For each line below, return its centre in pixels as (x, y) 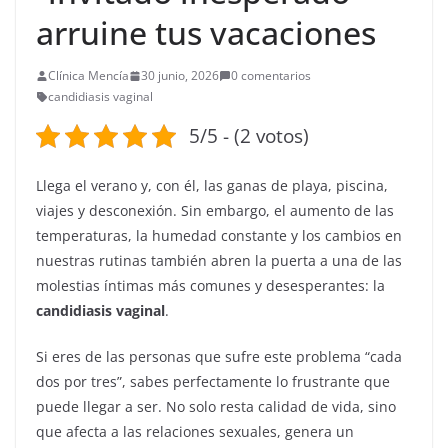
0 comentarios (271, 75)
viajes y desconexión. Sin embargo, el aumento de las (215, 210)
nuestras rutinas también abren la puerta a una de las (219, 260)
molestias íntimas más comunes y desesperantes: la (210, 285)
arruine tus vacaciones (206, 32)
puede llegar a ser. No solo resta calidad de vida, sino (216, 406)
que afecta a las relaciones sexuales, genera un (195, 431)
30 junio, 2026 (180, 75)
